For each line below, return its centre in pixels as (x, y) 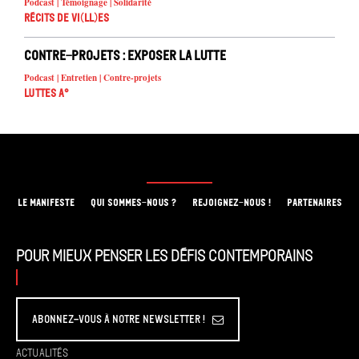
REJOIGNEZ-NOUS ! (231, 203)
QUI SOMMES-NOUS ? (133, 203)
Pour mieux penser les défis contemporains (164, 256)
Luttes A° (46, 94)
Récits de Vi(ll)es (67, 18)
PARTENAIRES (314, 203)
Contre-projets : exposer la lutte (125, 56)
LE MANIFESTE (46, 203)
